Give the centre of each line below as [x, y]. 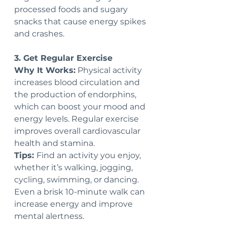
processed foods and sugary [72, 10]
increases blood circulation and [78, 83]
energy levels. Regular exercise [78, 119]
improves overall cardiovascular [78, 131]
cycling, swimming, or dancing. [78, 180]
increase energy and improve [74, 204]
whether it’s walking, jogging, [74, 168]
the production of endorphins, [76, 95]
